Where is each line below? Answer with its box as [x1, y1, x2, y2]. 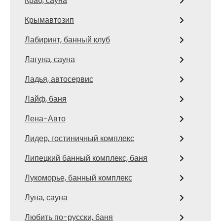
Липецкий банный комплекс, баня [25, 152, 147, 164]
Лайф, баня [25, 93, 67, 105]
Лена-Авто [25, 112, 66, 124]
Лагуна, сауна [25, 53, 75, 65]
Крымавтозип [25, 14, 74, 26]
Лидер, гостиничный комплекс [25, 132, 134, 144]
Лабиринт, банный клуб [25, 34, 110, 45]
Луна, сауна [25, 191, 68, 203]
